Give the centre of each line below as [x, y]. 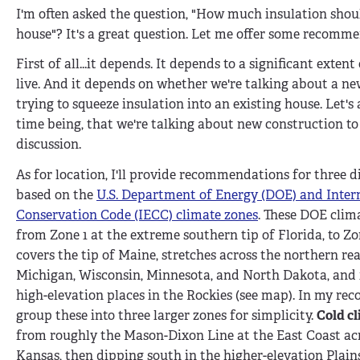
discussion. [49, 145]
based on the [56, 195]
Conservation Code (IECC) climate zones [137, 215]
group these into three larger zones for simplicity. [166, 316]
